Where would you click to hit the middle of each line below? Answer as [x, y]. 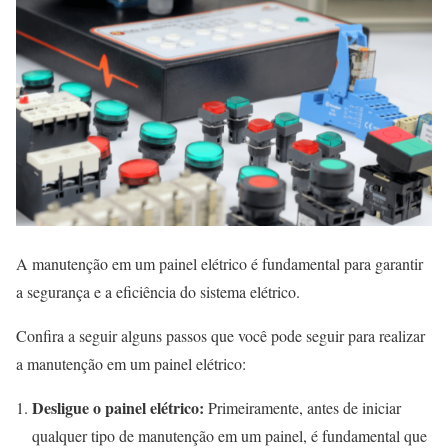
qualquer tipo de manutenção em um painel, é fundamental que [229, 435]
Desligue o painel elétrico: [118, 407]
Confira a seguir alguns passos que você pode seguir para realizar [220, 335]
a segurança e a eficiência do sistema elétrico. [158, 291]
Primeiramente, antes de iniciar [302, 407]
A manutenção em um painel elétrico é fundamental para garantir [219, 263]
